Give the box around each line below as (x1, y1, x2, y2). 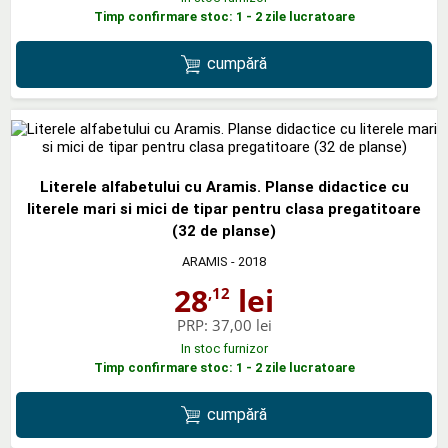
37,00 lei (211, 314, 272, 335)
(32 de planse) (172, 221, 276, 240)
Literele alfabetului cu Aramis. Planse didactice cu (39, 177, 409, 196)
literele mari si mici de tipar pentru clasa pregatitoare (27, 199, 421, 218)
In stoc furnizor (180, 340, 268, 356)
